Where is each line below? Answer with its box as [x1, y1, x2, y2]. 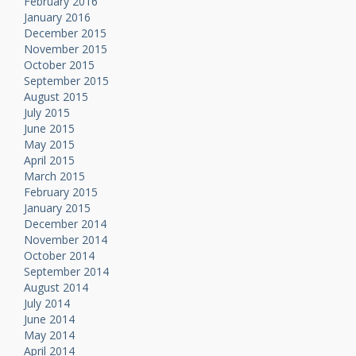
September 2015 [24, 73, 109, 89]
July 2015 [24, 105, 70, 121]
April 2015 [24, 153, 75, 168]
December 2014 [24, 216, 106, 232]
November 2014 [24, 232, 107, 248]
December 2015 [24, 25, 106, 41]
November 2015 [24, 41, 107, 57]
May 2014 [24, 327, 75, 343]
